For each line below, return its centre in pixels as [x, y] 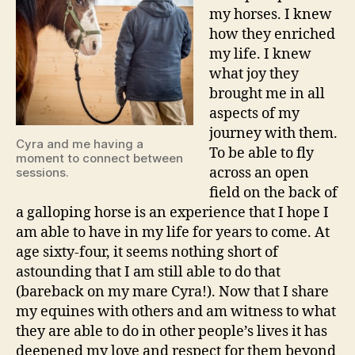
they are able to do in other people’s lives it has [172, 331]
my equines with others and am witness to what [176, 311]
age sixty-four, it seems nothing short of [147, 252]
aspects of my [254, 113]
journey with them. [273, 133]
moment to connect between [99, 158]
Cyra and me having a [80, 143]
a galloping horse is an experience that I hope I [172, 212]
